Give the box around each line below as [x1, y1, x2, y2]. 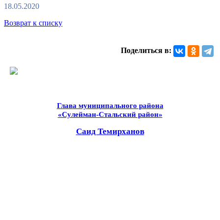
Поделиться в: [121, 46, 171, 55]
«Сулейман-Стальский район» [57, 110, 163, 118]
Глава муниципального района [56, 101, 164, 110]
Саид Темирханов [76, 126, 144, 136]
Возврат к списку [4, 18, 62, 27]
